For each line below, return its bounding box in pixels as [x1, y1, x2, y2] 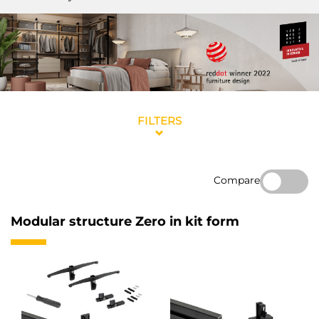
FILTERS [137, 114, 182, 128]
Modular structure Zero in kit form [11, 214, 239, 230]
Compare [214, 173, 260, 187]
